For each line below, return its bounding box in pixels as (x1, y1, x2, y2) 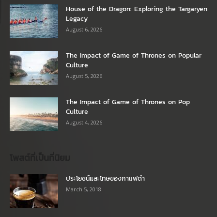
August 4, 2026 (66, 119, 102, 126)
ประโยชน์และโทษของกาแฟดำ (66, 173, 145, 184)
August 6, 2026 (66, 26, 102, 33)
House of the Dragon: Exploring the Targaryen (66, 4, 207, 15)
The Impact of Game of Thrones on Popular (66, 50, 201, 61)
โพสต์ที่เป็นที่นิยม (10, 151, 70, 165)
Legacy (66, 14, 88, 24)
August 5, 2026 (66, 72, 102, 80)
